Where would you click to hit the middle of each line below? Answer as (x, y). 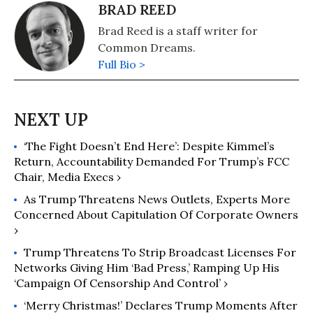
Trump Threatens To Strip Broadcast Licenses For (160, 252)
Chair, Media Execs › (67, 177)
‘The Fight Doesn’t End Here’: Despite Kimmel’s (149, 146)
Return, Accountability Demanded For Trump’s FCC (152, 161)
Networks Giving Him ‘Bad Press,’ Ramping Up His (147, 268)
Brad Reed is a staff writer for (178, 31)
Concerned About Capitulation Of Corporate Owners (156, 214)
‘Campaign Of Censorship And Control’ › (121, 283)
